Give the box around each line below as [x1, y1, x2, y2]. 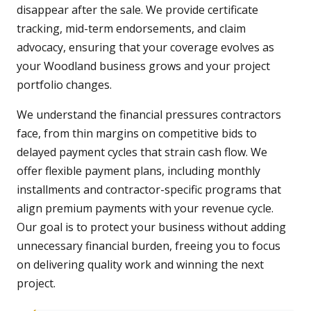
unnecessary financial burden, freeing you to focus [17, 238, 280, 254]
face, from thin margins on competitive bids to [17, 126, 257, 142]
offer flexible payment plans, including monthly [17, 163, 260, 179]
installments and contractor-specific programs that [17, 182, 281, 198]
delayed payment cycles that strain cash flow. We [17, 144, 267, 160]
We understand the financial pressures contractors [17, 107, 281, 123]
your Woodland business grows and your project [17, 58, 270, 74]
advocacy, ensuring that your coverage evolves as [17, 40, 274, 56]
